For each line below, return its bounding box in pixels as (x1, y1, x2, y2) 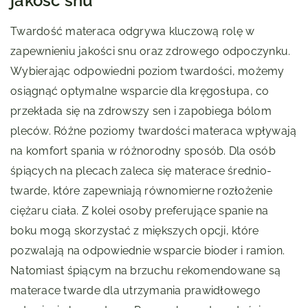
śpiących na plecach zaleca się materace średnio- (10, 164, 272, 178)
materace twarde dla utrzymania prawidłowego (10, 284, 261, 298)
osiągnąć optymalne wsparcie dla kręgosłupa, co (10, 85, 269, 98)
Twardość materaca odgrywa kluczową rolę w (10, 25, 255, 38)
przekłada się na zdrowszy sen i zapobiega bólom (10, 104, 272, 118)
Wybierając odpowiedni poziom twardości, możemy (10, 65, 285, 78)
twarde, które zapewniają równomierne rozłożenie (10, 184, 272, 198)
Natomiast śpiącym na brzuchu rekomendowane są (10, 264, 281, 278)
